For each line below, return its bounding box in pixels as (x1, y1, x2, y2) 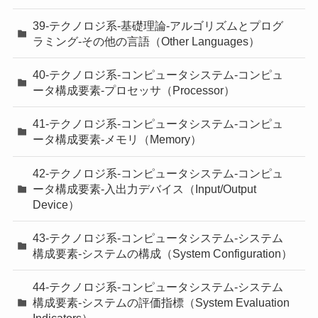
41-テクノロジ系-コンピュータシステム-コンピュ (33, 117, 284, 131)
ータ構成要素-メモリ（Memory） (33, 133, 202, 146)
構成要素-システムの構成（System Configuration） (33, 246, 293, 260)
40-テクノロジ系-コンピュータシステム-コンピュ (33, 68, 284, 82)
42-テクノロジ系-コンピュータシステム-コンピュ (33, 166, 284, 180)
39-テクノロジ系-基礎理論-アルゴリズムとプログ (33, 19, 284, 33)
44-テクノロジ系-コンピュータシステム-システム (33, 280, 284, 294)
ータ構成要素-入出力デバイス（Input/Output (33, 182, 257, 195)
